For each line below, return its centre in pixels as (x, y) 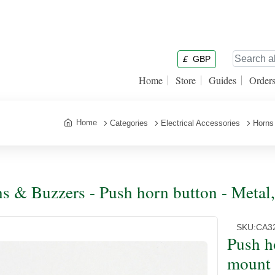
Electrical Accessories (200, 123)
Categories (129, 123)
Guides (223, 80)
